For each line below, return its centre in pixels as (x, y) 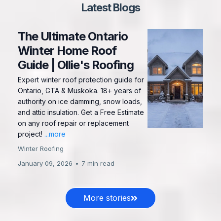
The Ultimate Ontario (73, 36)
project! (31, 134)
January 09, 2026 (45, 163)
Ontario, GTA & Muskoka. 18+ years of (79, 91)
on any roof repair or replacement (73, 123)
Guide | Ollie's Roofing (76, 65)
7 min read (98, 163)
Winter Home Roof (67, 51)
